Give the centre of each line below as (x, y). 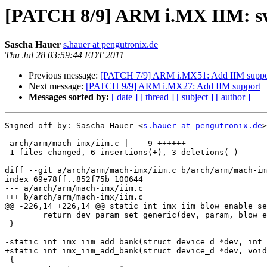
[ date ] (125, 97)
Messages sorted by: (69, 97)
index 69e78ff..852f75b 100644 (74, 179)
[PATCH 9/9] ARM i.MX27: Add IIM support (173, 86)
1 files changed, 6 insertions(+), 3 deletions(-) (122, 153)
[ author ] (233, 97)
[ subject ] (195, 97)
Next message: (57, 86)
